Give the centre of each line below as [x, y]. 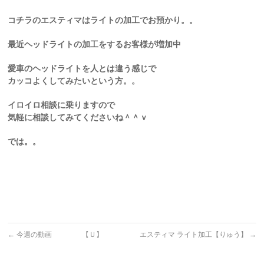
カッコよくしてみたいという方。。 [74, 81]
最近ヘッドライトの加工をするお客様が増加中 [95, 44]
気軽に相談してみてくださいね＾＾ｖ [78, 117]
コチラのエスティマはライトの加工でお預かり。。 [103, 20]
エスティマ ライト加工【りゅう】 [194, 235]
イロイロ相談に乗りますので [62, 105]
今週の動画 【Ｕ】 [59, 235]
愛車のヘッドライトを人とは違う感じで [82, 68]
